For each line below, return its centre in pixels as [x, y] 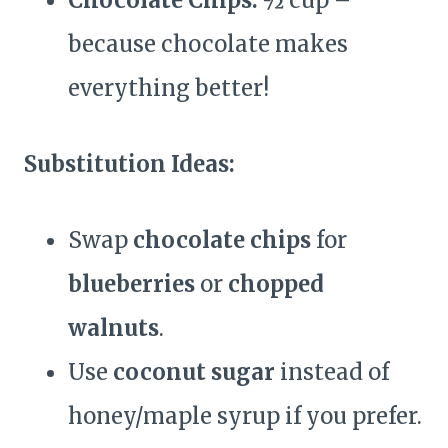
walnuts [113, 328]
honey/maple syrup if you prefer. [245, 416]
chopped [276, 284]
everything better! [168, 88]
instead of [332, 372]
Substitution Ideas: [129, 164]
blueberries [131, 284]
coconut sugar [194, 372]
